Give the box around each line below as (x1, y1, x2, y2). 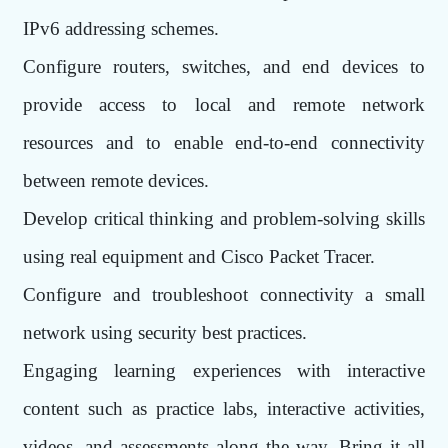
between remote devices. (23, 169, 210, 191)
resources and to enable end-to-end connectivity (23, 131, 425, 153)
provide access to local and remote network (23, 93, 425, 115)
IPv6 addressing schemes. (23, 17, 220, 39)
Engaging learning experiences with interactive (23, 359, 425, 381)
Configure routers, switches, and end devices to (23, 55, 425, 77)
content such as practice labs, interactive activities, (23, 397, 425, 419)
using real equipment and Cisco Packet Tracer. (23, 245, 376, 267)
